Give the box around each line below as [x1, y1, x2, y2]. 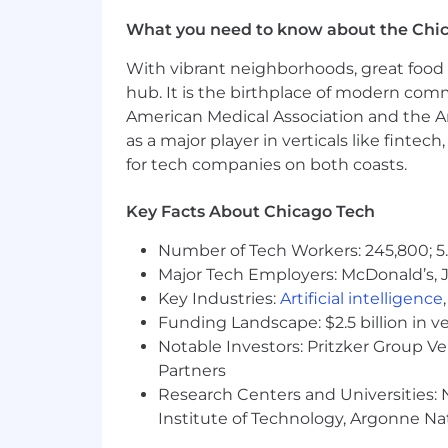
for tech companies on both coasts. [126, 155, 407, 175]
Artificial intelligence [280, 289, 443, 309]
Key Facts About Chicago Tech [126, 202, 375, 222]
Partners [158, 361, 226, 381]
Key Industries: [158, 289, 280, 309]
